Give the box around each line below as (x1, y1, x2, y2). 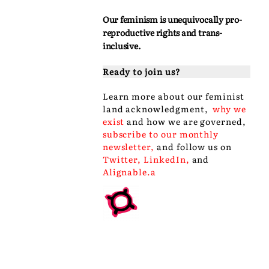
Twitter (102, 153, 138, 165)
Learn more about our (102, 90, 206, 102)
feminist (205, 90, 244, 102)
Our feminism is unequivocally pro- (102, 13, 242, 25)
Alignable (102, 166, 148, 178)
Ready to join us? (102, 65, 181, 77)
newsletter (102, 141, 151, 153)
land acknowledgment (102, 103, 205, 115)
